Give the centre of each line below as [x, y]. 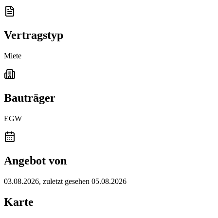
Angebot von [35, 160]
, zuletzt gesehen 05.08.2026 [83, 181]
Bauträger [30, 98]
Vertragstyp [34, 35]
